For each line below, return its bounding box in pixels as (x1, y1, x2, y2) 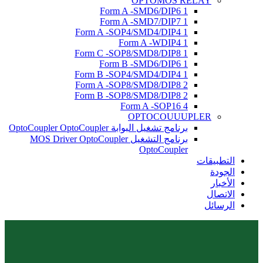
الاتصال (207, 189, 235, 199)
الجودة (210, 167, 235, 177)
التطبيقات (197, 156, 235, 166)
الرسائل (204, 200, 235, 210)
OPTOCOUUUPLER (128, 112, 211, 122)
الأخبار (211, 178, 235, 188)
